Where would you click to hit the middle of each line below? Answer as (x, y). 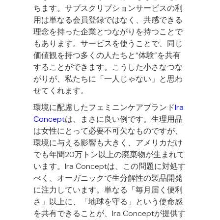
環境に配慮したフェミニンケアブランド (104, 107)
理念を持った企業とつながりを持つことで (108, 31)
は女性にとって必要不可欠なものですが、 (108, 131)
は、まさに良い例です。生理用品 (124, 119)
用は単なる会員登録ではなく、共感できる (108, 20)
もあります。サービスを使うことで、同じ (108, 43)
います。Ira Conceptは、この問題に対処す (110, 166)
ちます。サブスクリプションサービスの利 (108, 8)
